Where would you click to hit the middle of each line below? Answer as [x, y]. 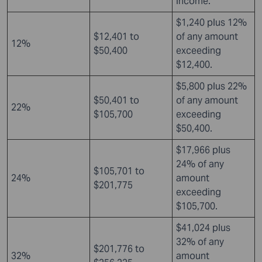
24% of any [200, 164]
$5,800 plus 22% [211, 86]
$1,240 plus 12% [211, 22]
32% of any [200, 242]
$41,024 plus [203, 227]
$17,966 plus [203, 150]
